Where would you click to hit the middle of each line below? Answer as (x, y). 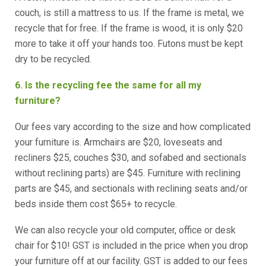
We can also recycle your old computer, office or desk (125, 230)
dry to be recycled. (53, 59)
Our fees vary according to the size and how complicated (133, 127)
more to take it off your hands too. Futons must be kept (129, 44)
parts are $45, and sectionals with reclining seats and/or (131, 189)
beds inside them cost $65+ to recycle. (96, 204)
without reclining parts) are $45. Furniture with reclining (128, 173)
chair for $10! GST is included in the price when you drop (132, 246)
